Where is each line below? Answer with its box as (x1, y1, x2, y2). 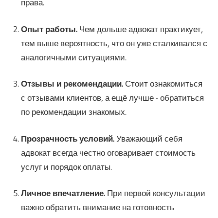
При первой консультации (105, 188, 205, 199)
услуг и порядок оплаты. (20, 161, 112, 172)
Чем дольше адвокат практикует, (77, 23, 203, 34)
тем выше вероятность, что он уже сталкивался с (20, 37, 207, 48)
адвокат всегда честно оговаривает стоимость (20, 147, 196, 158)
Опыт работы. (20, 23, 77, 34)
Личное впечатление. (20, 188, 105, 199)
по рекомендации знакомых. (20, 107, 127, 117)
